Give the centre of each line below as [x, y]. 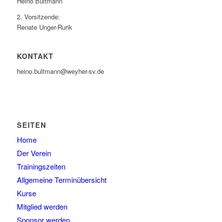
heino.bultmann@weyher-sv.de [60, 71]
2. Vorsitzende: [38, 17]
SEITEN [31, 125]
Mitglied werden [42, 206]
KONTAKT [35, 56]
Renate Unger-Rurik [44, 27]
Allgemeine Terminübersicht [61, 179]
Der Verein [34, 153]
